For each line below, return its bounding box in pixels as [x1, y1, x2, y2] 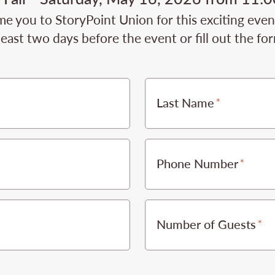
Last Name [156, 93, 214, 111]
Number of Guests [156, 215, 256, 233]
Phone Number [156, 154, 238, 172]
